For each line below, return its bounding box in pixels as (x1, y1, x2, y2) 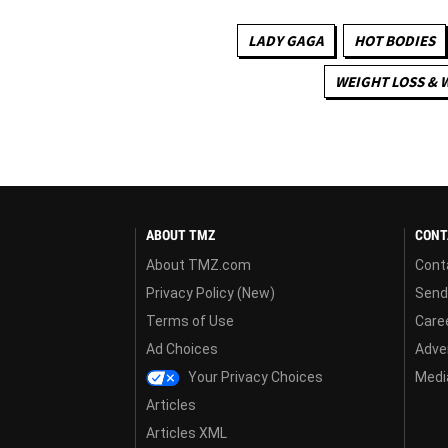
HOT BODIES (353, 30, 435, 50)
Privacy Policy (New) (146, 284, 275, 301)
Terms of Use (146, 312, 234, 329)
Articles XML (146, 424, 227, 441)
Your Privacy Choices (185, 368, 324, 385)
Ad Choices (146, 340, 218, 357)
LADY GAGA (247, 30, 324, 50)
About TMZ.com (146, 256, 251, 273)
